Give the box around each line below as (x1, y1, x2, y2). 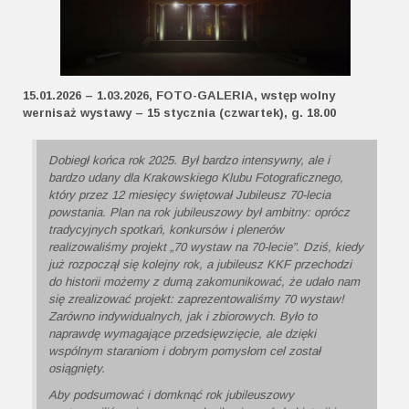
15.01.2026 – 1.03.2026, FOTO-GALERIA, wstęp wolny (23, 89, 335, 103)
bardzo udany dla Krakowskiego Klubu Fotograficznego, (48, 171, 343, 185)
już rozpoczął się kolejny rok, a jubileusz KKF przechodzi (48, 257, 351, 272)
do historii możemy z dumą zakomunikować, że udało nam (48, 275, 360, 289)
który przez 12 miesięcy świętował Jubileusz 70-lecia (48, 188, 330, 203)
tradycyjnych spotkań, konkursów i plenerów (48, 223, 284, 237)
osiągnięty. (48, 362, 105, 376)
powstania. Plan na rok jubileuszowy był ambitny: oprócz (48, 205, 350, 220)
